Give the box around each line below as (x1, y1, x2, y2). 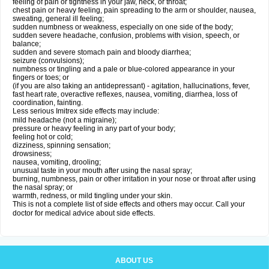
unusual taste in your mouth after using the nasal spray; (13, 166, 192, 175)
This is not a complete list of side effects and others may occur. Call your (13, 200, 245, 208)
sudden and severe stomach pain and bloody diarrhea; (13, 48, 191, 56)
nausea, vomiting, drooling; (13, 158, 101, 166)
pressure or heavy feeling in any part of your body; (13, 124, 175, 133)
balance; (13, 40, 41, 48)
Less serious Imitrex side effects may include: (13, 107, 159, 115)
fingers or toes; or (13, 73, 69, 82)
